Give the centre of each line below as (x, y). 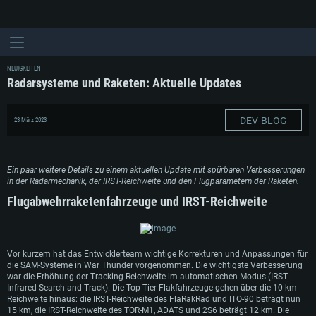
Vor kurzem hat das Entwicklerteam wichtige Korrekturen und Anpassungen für (157, 254)
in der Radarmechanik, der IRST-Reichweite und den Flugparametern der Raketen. (153, 181)
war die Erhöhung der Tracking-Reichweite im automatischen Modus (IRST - (150, 276)
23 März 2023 (30, 120)
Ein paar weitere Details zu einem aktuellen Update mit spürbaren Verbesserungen (156, 170)
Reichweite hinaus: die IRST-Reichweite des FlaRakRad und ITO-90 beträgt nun (154, 299)
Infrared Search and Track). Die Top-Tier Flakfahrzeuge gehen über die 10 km (152, 288)
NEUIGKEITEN (24, 68)
